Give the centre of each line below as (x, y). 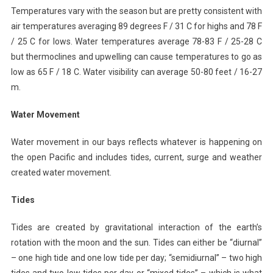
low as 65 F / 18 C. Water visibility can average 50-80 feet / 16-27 (136, 72)
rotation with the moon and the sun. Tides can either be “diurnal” (136, 242)
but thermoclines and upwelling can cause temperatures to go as (136, 56)
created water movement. (61, 172)
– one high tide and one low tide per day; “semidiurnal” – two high (136, 257)
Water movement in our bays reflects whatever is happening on (136, 142)
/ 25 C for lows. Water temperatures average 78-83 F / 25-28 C (136, 41)
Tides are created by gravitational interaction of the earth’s (136, 227)
